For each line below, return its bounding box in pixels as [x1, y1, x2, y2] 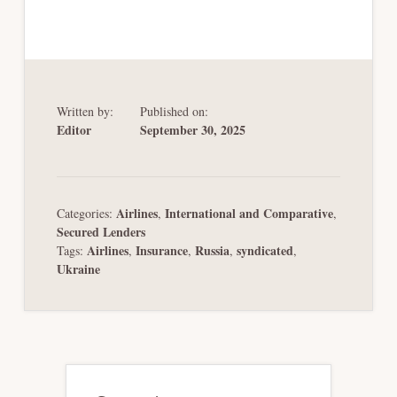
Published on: [139, 102, 208, 120]
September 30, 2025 [139, 120, 245, 139]
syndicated [236, 240, 293, 260]
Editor [56, 120, 91, 139]
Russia [194, 240, 230, 260]
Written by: [56, 102, 113, 120]
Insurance [135, 240, 188, 260]
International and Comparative [164, 203, 333, 222]
